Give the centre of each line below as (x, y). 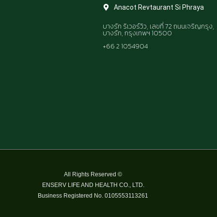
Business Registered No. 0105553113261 (93, 196)
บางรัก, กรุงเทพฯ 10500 (137, 33)
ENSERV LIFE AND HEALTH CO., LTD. (93, 185)
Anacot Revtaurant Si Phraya (159, 8)
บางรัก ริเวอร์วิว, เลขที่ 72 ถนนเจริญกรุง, (158, 27)
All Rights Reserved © (93, 175)
